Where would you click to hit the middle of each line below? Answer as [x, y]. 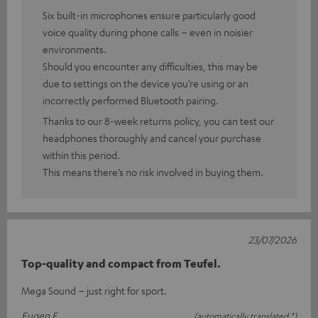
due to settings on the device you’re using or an [146, 83]
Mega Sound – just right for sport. [94, 291]
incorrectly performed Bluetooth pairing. [131, 100]
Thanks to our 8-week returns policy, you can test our [158, 121]
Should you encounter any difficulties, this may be [150, 66]
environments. [75, 49]
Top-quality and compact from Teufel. [121, 264]
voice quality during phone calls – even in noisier [148, 32]
